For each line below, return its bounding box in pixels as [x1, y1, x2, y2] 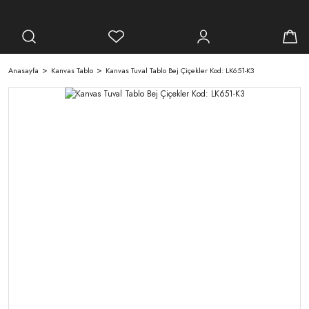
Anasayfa [8, 65, 39, 76]
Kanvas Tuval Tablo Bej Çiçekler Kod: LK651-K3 [106, 65, 254, 76]
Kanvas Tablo [51, 65, 93, 76]
